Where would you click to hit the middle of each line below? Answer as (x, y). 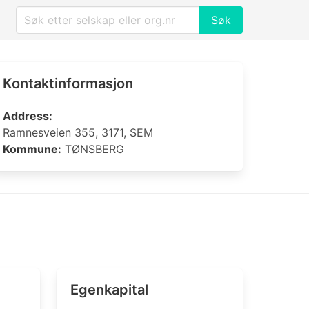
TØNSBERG (93, 149)
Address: (28, 116)
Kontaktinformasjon (68, 83)
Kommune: (32, 149)
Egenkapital (109, 290)
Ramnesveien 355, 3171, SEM (78, 132)
